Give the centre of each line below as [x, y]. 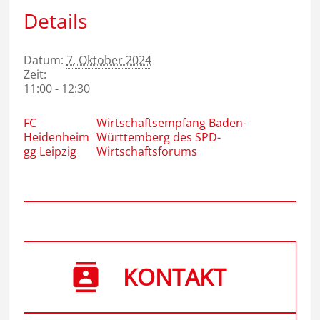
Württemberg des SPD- [159, 137]
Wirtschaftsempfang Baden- [172, 123]
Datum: [44, 60]
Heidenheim [57, 137]
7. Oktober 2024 [109, 60]
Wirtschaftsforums [147, 151]
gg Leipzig [50, 151]
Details [56, 21]
